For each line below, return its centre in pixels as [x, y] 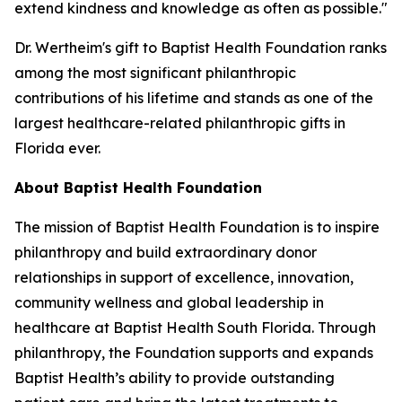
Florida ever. [57, 148]
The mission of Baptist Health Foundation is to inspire [197, 227]
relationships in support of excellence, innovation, [184, 277]
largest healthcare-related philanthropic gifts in [180, 123]
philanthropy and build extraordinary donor [166, 252]
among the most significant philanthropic [155, 73]
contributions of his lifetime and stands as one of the [194, 98]
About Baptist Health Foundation [138, 188]
